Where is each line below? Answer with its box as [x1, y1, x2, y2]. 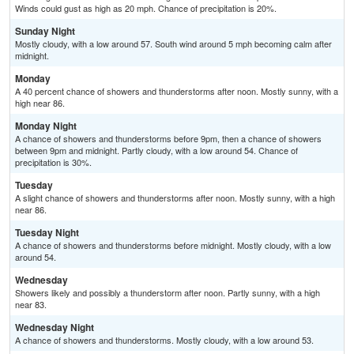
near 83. [15, 298, 47, 311]
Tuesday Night [15, 225, 79, 240]
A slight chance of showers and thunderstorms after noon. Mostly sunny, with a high [15, 191, 335, 205]
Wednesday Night [15, 320, 94, 335]
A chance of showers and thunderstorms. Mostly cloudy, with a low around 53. [15, 333, 314, 347]
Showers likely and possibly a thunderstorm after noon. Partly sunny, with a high [15, 286, 320, 299]
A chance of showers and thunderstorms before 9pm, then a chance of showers [15, 132, 322, 145]
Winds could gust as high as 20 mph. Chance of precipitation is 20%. [15, 2, 277, 15]
